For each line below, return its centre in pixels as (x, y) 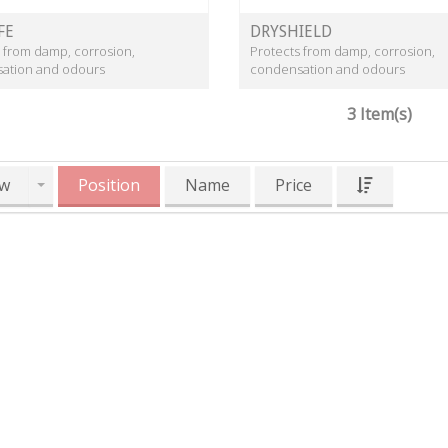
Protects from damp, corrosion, (342, 51)
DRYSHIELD (291, 32)
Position (109, 185)
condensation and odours (327, 69)
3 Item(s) (379, 114)
